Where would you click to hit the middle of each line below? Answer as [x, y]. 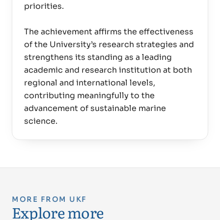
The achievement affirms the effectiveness [109, 32]
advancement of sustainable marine [95, 108]
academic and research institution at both [108, 70]
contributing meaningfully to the [89, 96]
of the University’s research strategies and [109, 44]
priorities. [44, 6]
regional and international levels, [90, 83]
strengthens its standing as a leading [98, 57]
